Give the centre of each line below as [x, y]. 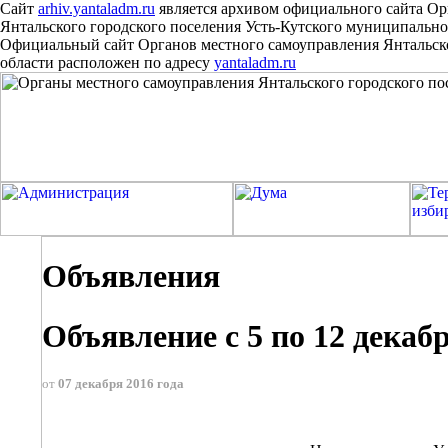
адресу [187, 62]
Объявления [131, 276]
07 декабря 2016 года [121, 384]
